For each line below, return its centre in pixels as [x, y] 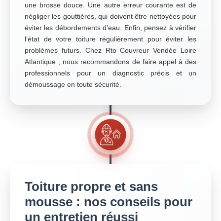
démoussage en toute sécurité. [73, 84]
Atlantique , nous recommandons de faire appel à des [110, 62]
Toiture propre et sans [91, 186]
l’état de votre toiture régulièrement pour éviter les [110, 39]
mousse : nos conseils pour [109, 202]
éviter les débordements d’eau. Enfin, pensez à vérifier [110, 28]
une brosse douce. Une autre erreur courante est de [110, 5]
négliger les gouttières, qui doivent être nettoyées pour [110, 16]
